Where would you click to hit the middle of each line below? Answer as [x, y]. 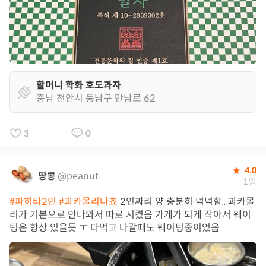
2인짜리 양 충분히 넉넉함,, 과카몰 [186, 202]
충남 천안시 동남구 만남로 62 [96, 98]
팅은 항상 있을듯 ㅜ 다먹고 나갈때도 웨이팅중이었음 [115, 228]
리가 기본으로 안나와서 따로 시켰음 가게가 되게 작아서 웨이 [130, 215]
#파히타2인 [33, 202]
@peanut [78, 176]
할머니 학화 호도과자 [79, 85]
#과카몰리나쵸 [88, 202]
